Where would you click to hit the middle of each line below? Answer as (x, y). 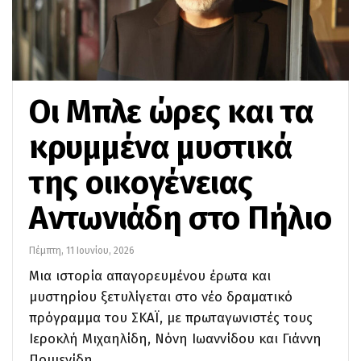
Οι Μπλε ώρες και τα (172, 112)
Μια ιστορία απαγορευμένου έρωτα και (150, 276)
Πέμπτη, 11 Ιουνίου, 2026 (82, 250)
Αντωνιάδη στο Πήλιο (180, 218)
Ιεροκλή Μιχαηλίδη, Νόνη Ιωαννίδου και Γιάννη (175, 338)
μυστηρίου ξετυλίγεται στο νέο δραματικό (161, 297)
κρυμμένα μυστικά (161, 147)
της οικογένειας (141, 183)
